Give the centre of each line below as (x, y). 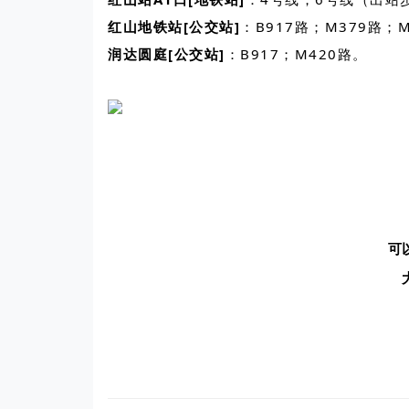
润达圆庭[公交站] (167, 54)
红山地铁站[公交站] (174, 27)
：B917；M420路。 (296, 54)
